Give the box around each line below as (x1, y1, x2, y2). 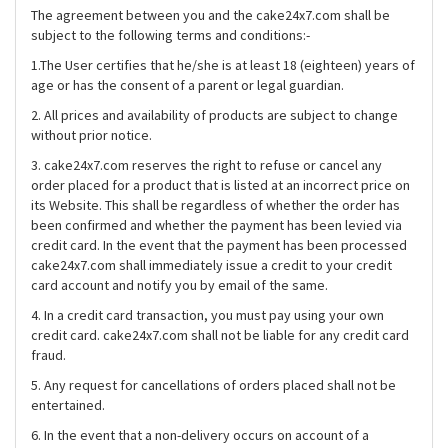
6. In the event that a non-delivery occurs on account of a (31, 426, 369, 444)
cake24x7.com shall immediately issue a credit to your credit (31, 256, 392, 274)
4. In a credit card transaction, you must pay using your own (31, 306, 384, 324)
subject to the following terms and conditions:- (31, 26, 310, 44)
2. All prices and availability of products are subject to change (31, 106, 398, 124)
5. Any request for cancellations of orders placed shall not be (31, 376, 396, 394)
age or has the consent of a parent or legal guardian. (31, 76, 344, 94)
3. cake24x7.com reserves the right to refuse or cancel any (31, 156, 382, 174)
